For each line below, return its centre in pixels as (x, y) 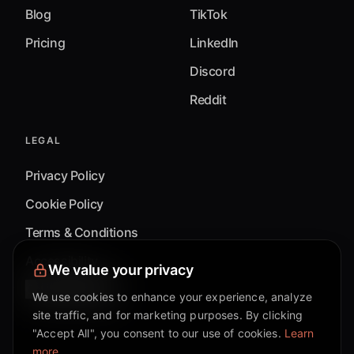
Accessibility (62, 261)
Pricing (45, 43)
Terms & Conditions (82, 233)
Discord (213, 72)
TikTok (209, 15)
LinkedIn (214, 43)
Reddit (208, 100)
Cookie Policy (64, 204)
